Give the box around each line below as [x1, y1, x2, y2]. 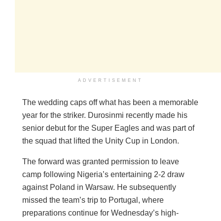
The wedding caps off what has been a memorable [22, 98, 198, 107]
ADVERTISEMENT [78, 78, 143, 83]
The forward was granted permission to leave [22, 157, 179, 166]
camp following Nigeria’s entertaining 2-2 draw [22, 170, 184, 179]
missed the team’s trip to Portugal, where [22, 196, 164, 205]
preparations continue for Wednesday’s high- [22, 209, 179, 218]
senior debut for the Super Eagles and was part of [22, 124, 194, 133]
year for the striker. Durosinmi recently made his [22, 111, 187, 120]
